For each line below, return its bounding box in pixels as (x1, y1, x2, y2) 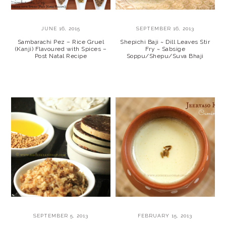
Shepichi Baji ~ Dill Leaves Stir (120, 38, 210, 46)
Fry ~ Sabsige (145, 45, 186, 53)
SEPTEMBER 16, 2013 (136, 26, 194, 32)
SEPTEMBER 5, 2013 (33, 212, 89, 218)
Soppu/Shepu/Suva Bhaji (126, 52, 204, 60)
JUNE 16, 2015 (41, 26, 81, 32)
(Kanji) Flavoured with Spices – (15, 45, 107, 53)
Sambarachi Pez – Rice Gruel (17, 38, 104, 46)
